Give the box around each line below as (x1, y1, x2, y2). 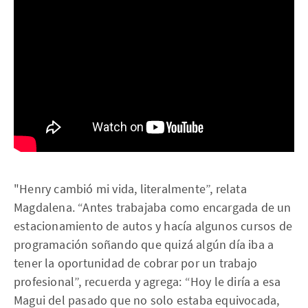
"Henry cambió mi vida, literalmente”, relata (14, 180, 247, 197)
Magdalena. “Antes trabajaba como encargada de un (14, 199, 291, 215)
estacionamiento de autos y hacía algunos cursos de (14, 217, 293, 234)
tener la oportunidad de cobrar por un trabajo (14, 254, 258, 271)
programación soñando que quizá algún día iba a (14, 236, 274, 252)
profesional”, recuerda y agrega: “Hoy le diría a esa (14, 273, 281, 289)
